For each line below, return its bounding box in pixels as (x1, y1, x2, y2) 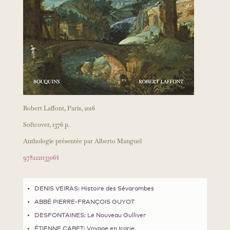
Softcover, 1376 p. (23, 121, 70, 129)
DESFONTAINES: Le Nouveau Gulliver (34, 213, 146, 219)
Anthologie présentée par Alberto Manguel (23, 137, 142, 145)
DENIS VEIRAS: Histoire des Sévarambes (34, 186, 154, 192)
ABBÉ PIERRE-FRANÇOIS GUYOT (34, 199, 135, 205)
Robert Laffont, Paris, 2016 (23, 104, 95, 112)
